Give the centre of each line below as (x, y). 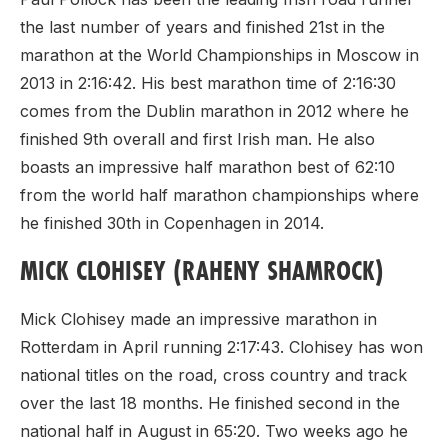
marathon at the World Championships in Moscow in (219, 54)
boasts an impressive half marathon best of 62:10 (207, 166)
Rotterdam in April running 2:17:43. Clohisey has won (221, 346)
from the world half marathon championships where (219, 194)
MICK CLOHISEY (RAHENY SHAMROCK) (202, 270)
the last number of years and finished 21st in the (202, 26)
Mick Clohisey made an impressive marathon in (198, 318)
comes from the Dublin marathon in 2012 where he (214, 110)
